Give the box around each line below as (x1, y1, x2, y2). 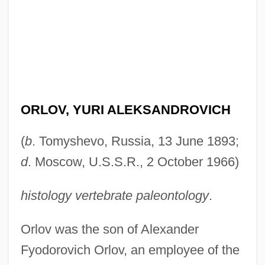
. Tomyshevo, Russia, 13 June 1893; (31, 133, 239, 148)
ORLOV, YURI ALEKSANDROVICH (20, 102, 231, 117)
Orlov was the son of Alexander (20, 221, 199, 237)
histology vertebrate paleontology (20, 188, 209, 203)
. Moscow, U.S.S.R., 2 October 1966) (27, 154, 239, 169)
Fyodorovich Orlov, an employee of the (20, 242, 240, 257)
